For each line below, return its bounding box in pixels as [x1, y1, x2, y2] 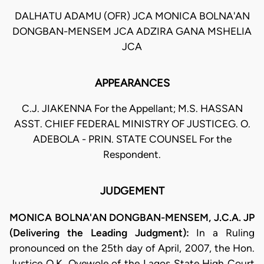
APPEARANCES [94, 77, 170, 90]
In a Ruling [196, 226, 255, 239]
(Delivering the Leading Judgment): [9, 226, 197, 239]
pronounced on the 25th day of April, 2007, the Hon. [9, 242, 255, 254]
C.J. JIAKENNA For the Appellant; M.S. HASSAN [21, 103, 243, 115]
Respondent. [103, 148, 161, 161]
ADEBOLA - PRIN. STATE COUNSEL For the [32, 133, 232, 146]
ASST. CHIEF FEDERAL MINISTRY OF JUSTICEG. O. [14, 118, 250, 130]
